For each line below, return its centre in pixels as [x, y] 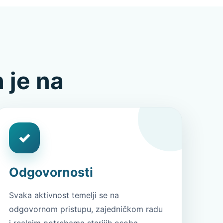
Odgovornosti [51, 172]
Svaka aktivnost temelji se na [64, 195]
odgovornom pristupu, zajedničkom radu [86, 209]
